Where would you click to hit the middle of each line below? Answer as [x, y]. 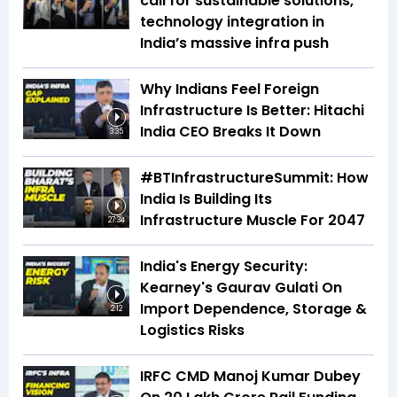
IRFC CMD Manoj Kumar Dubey [250, 377]
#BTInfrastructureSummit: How [254, 178]
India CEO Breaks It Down [230, 132]
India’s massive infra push [234, 43]
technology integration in [232, 22]
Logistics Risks [192, 331]
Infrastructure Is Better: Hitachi [252, 111]
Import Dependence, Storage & [253, 309]
